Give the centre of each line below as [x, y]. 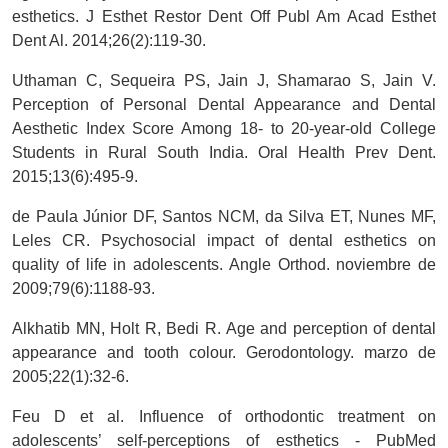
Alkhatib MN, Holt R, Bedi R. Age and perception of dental [224, 329]
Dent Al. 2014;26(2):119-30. [109, 41]
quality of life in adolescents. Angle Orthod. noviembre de [224, 265]
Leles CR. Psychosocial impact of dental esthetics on [224, 241]
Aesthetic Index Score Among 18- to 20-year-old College [224, 129]
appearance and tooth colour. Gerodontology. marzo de [224, 353]
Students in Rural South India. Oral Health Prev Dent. [224, 153]
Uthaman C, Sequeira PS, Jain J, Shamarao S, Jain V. [224, 81]
